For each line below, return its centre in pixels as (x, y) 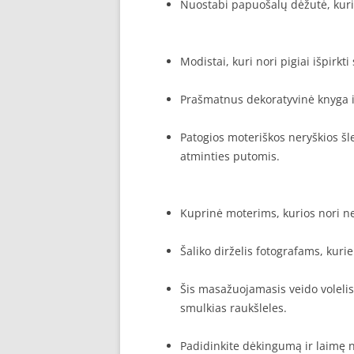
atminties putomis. (230, 156)
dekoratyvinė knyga (298, 99)
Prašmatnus (213, 99)
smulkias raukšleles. (233, 308)
